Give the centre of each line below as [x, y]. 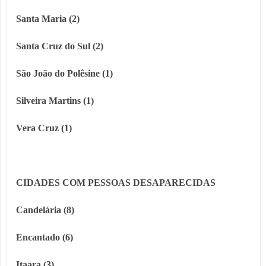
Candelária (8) [45, 210]
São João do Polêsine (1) [64, 74]
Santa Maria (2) [48, 19]
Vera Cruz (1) [44, 128]
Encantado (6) [45, 237]
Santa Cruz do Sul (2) [60, 46]
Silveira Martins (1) [55, 101]
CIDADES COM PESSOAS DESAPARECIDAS [116, 183]
